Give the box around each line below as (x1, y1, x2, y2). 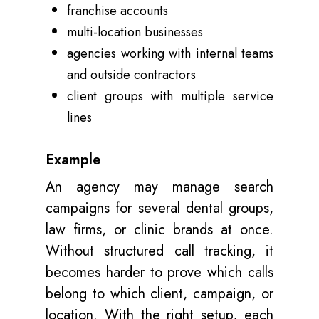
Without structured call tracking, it (46, 241, 273, 261)
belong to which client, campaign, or (46, 283, 273, 304)
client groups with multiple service (67, 87, 273, 105)
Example (46, 150, 100, 170)
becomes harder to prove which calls (46, 262, 273, 283)
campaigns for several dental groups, (46, 198, 273, 219)
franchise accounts (67, 1, 168, 20)
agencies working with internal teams (67, 44, 273, 63)
